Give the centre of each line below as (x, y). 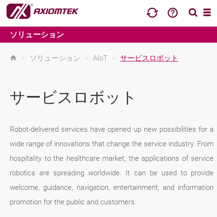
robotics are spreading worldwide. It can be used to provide (112, 173)
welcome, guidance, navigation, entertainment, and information (112, 187)
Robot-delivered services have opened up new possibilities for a (112, 129)
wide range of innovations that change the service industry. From (112, 144)
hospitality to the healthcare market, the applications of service (112, 158)
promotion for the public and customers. (74, 202)
